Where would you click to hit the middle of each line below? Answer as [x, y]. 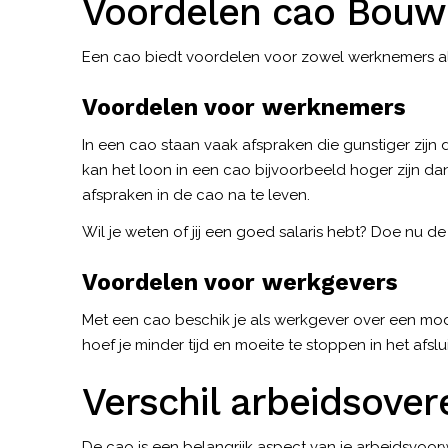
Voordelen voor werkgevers [240, 283]
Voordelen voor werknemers [244, 108]
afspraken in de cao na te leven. [198, 195]
